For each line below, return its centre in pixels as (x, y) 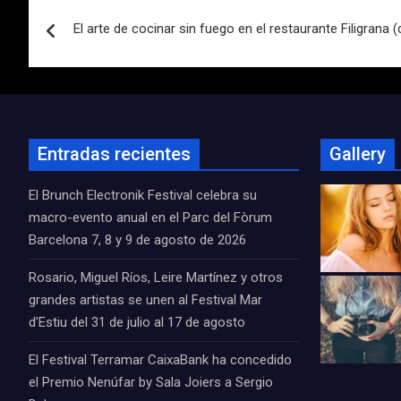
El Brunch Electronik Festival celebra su (143, 195)
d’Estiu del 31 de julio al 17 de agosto (137, 322)
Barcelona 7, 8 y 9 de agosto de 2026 (137, 240)
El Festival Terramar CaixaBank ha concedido (160, 360)
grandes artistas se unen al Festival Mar (145, 300)
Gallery (358, 154)
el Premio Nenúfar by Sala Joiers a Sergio (151, 382)
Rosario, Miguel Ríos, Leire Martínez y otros (156, 277)
